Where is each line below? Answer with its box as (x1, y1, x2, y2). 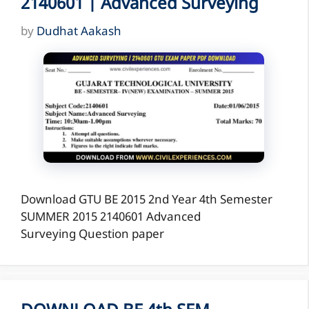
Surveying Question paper (21, 227, 164, 243)
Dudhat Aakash (37, 24, 121, 40)
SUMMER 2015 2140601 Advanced (21, 210, 201, 226)
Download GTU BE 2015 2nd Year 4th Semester (21, 192, 272, 208)
